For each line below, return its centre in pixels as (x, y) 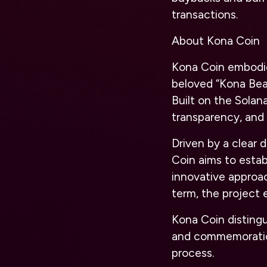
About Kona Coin (216, 41)
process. (193, 253)
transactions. (205, 15)
